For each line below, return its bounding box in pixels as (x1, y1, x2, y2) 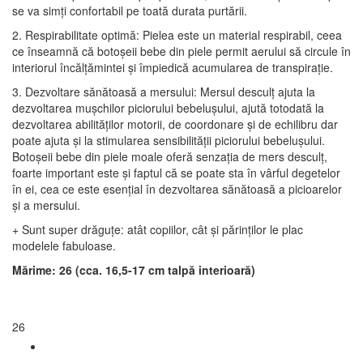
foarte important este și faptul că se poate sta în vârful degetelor (12, 164, 340, 181)
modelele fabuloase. (12, 237, 116, 254)
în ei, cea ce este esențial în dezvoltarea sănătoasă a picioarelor (12, 181, 342, 197)
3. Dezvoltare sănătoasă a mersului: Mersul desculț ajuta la (12, 83, 315, 100)
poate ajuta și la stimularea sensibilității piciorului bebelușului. (12, 132, 325, 148)
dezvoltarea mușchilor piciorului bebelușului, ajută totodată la (12, 100, 324, 116)
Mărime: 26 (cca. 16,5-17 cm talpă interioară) (12, 262, 255, 278)
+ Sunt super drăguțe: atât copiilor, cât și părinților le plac (12, 221, 303, 237)
